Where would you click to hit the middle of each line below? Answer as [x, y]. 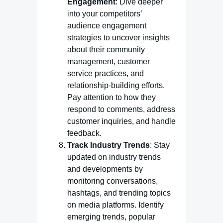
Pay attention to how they [111, 97]
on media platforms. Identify [115, 205]
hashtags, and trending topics [119, 193]
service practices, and [106, 73]
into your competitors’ [105, 14]
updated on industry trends [114, 157]
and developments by [105, 169]
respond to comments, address [121, 109]
